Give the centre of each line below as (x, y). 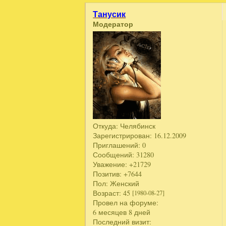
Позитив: (107, 174)
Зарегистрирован (122, 136)
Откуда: (106, 126)
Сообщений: (114, 155)
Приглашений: (117, 145)
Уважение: (110, 164)
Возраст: (107, 193)
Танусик (109, 14)
